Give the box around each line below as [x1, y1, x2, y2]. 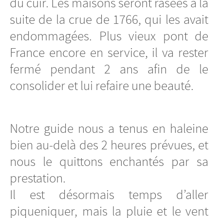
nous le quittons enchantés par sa [10, 153, 208, 170]
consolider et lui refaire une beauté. [10, 77, 194, 94]
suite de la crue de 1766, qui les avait [10, 11, 208, 28]
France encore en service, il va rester [10, 44, 208, 61]
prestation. [10, 170, 66, 187]
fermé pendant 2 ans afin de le [10, 60, 208, 77]
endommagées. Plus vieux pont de [10, 27, 208, 44]
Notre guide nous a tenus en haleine [10, 120, 208, 137]
